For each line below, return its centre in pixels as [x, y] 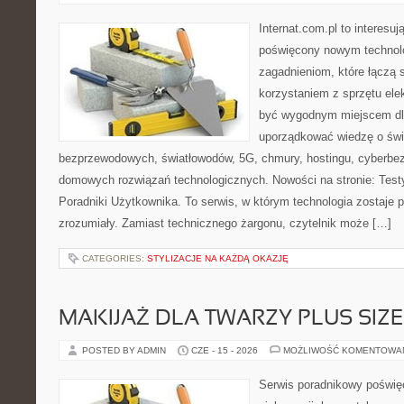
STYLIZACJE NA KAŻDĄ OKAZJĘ [218, 258]
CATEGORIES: [115, 258]
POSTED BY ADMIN [125, 350]
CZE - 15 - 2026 [225, 350]
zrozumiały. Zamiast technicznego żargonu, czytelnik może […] [225, 223]
